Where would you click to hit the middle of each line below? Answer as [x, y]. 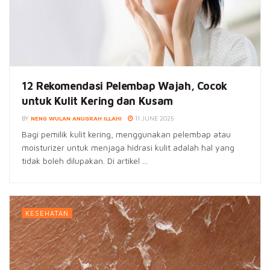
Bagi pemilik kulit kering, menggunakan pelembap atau [126, 134]
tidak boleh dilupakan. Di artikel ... [85, 161]
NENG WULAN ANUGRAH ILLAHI [76, 118]
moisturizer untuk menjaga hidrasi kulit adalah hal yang [128, 148]
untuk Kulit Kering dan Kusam [97, 101]
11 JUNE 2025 [153, 118]
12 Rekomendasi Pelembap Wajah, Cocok [125, 86]
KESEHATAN [47, 213]
